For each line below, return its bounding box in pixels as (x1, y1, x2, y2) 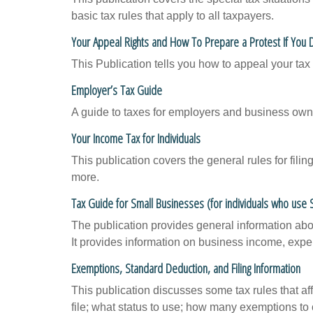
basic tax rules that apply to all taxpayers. (71, 10, 274, 22)
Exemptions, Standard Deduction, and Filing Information (71, 259, 300, 277)
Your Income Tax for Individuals (71, 129, 201, 147)
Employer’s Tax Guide (71, 81, 162, 99)
